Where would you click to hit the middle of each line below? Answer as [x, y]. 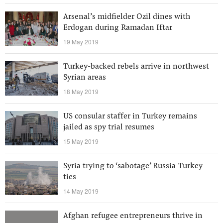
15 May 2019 [81, 141]
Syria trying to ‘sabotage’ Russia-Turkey [133, 166]
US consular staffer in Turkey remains [130, 116]
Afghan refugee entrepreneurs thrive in [133, 216]
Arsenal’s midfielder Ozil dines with [127, 17]
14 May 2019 [81, 191]
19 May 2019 [81, 42]
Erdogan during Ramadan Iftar [118, 28]
